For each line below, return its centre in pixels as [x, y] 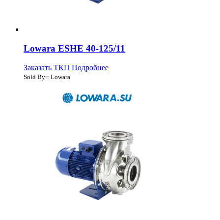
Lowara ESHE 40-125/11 [74, 48]
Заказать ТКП [47, 67]
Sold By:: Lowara [47, 77]
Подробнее [90, 67]
